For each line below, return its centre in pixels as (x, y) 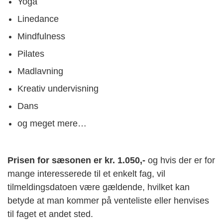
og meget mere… (52, 123)
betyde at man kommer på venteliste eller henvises (108, 201)
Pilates (31, 54)
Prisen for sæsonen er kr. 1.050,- (76, 160)
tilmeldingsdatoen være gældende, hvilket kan (99, 187)
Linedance (38, 19)
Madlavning (40, 71)
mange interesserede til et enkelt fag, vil (86, 174)
